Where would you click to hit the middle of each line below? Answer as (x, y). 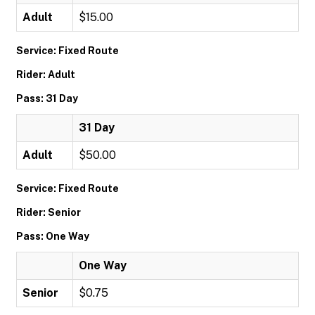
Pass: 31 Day (47, 98)
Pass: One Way (53, 236)
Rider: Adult (46, 75)
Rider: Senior (49, 212)
